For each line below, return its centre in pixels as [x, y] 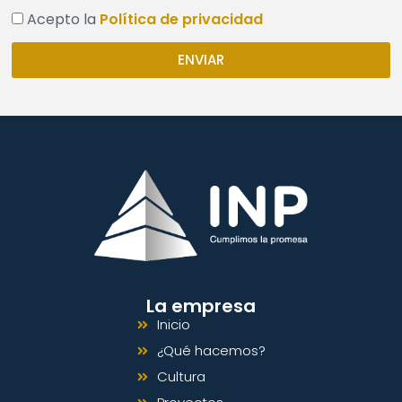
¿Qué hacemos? [211, 350]
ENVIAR [201, 60]
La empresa [201, 306]
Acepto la [64, 20]
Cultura [181, 376]
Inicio [173, 324]
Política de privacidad [182, 20]
